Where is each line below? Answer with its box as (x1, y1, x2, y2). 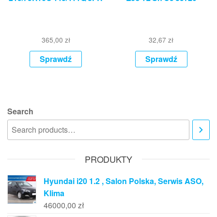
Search (7, 106, 33, 117)
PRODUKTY (85, 153, 132, 166)
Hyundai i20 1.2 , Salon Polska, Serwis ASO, (44, 175, 203, 187)
